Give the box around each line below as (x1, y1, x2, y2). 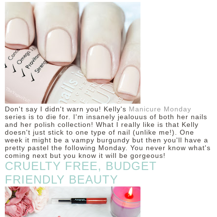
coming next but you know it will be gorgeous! (5, 152, 166, 159)
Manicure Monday (129, 105, 191, 113)
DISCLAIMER (82, 12, 135, 19)
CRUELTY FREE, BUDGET (5, 159, 157, 172)
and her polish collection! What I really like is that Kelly (5, 121, 199, 128)
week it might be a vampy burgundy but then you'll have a (5, 136, 208, 144)
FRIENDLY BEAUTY (5, 172, 118, 186)
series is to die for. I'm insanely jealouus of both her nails (5, 113, 207, 121)
